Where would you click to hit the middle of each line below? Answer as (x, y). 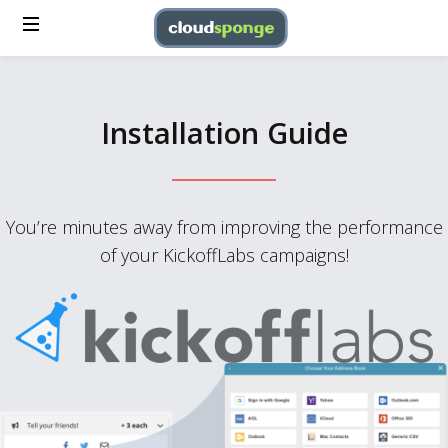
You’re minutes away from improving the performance (224, 226)
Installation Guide (224, 132)
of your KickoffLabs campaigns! (224, 254)
